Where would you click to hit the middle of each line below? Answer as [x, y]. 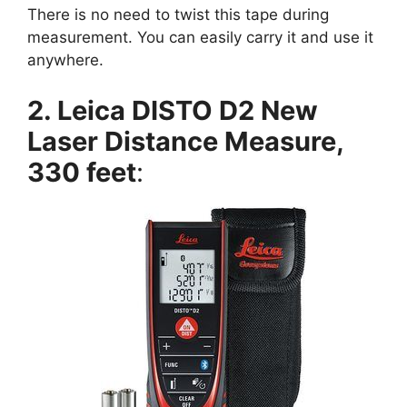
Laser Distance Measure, [185, 141]
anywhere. [65, 60]
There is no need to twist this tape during [178, 15]
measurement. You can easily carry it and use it [200, 38]
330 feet [82, 172]
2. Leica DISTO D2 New [173, 110]
